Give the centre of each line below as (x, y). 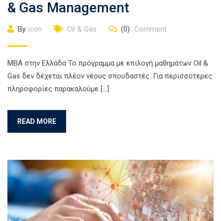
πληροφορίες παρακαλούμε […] (58, 89)
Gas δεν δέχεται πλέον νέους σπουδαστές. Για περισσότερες (110, 76)
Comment (149, 29)
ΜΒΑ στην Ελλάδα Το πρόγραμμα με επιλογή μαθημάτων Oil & (108, 63)
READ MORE (37, 121)
